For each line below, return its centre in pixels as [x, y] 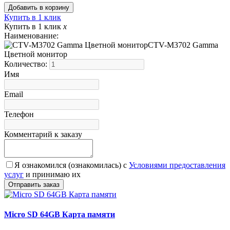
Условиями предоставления [177, 165]
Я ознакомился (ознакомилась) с [72, 165]
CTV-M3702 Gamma [183, 45]
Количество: [27, 64]
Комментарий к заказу [43, 135]
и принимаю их [52, 175]
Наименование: [31, 36]
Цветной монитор [36, 54]
